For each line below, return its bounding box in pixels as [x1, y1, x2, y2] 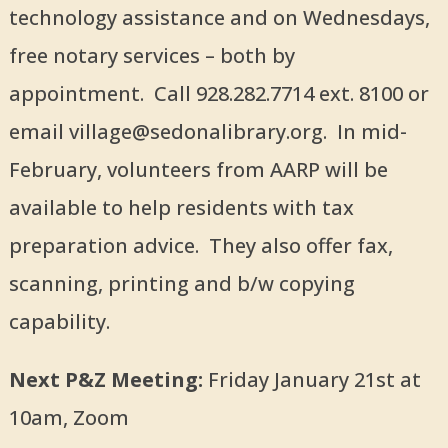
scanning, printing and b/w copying [8, 270, 355, 298]
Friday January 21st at [207, 366, 421, 394]
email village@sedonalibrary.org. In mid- [8, 118, 407, 146]
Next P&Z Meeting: [8, 366, 208, 394]
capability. [8, 308, 110, 336]
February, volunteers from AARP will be [8, 156, 388, 184]
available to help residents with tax [8, 194, 354, 222]
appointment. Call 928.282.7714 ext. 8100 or [8, 80, 429, 108]
